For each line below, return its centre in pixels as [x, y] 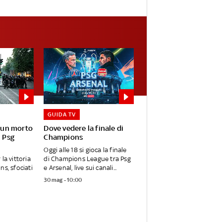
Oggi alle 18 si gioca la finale [85, 150]
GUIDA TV [62, 115]
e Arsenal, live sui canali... [80, 168]
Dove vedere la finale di [84, 128]
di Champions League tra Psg [87, 159]
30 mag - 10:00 [63, 180]
